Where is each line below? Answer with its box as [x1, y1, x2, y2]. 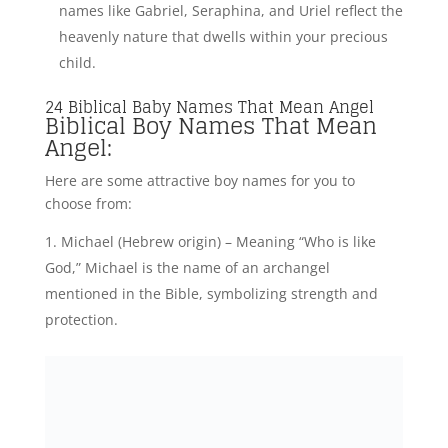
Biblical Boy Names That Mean [44, 106, 377, 147]
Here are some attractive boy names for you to [44, 171, 355, 191]
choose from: [44, 194, 132, 214]
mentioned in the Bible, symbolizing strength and [44, 284, 378, 304]
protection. [44, 310, 118, 330]
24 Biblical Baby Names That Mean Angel [44, 93, 374, 122]
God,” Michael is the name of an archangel [44, 258, 330, 278]
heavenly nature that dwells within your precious [58, 27, 388, 47]
